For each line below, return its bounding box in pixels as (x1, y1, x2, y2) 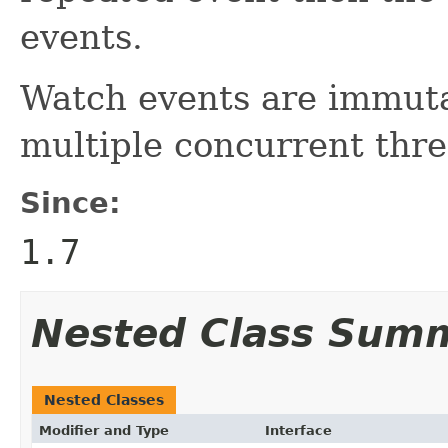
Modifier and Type (39, 422, 169, 438)
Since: (20, 185, 121, 220)
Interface (265, 422, 332, 438)
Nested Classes (44, 391, 164, 408)
